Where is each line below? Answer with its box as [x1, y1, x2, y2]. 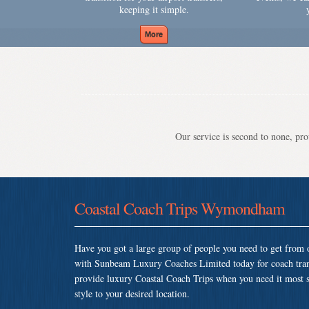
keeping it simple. [119, 2, 189, 16]
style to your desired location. [74, 286, 190, 300]
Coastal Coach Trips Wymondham [74, 197, 285, 219]
